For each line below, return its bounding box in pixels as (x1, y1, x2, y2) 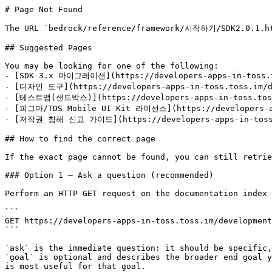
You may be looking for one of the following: (5, 61, 219, 70)
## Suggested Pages (5, 43, 92, 52)
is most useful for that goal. (5, 262, 146, 271)
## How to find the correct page (5, 134, 155, 143)
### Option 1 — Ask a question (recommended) (5, 171, 214, 180)
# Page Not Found (5, 5, 83, 14)
